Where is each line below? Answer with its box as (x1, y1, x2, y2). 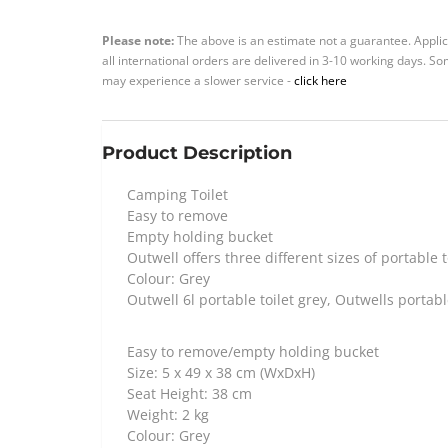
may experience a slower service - (102, 72, 294, 89)
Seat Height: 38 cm (127, 384, 252, 404)
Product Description (102, 142, 292, 165)
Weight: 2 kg (127, 405, 209, 425)
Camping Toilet (127, 185, 228, 205)
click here (294, 72, 347, 89)
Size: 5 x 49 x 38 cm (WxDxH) (127, 363, 315, 383)
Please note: (102, 32, 177, 49)
